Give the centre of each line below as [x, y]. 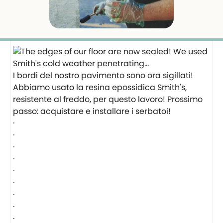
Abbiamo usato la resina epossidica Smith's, [100, 87]
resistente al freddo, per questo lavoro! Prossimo [108, 99]
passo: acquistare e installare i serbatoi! [92, 111]
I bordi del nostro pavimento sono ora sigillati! [103, 75]
